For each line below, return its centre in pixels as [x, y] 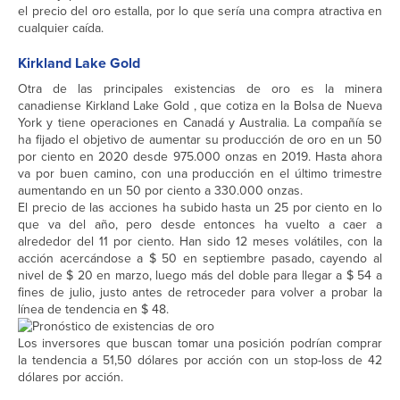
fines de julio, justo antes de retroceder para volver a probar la [200, 293]
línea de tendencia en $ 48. [93, 310]
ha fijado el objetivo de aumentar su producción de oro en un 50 [200, 140]
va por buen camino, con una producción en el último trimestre [200, 174]
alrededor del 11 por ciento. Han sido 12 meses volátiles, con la [200, 242]
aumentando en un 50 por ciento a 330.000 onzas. [160, 191]
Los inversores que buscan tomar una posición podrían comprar [200, 344]
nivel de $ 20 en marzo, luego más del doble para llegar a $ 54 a [200, 276]
